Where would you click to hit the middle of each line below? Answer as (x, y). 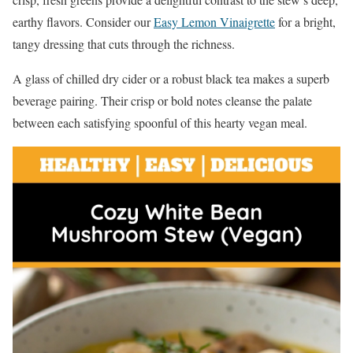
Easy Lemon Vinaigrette (214, 22)
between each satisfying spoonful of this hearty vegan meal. (160, 123)
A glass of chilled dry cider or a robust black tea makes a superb (171, 79)
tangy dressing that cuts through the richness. (124, 44)
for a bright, (305, 22)
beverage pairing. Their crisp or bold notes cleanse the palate (162, 101)
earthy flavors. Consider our (83, 22)
